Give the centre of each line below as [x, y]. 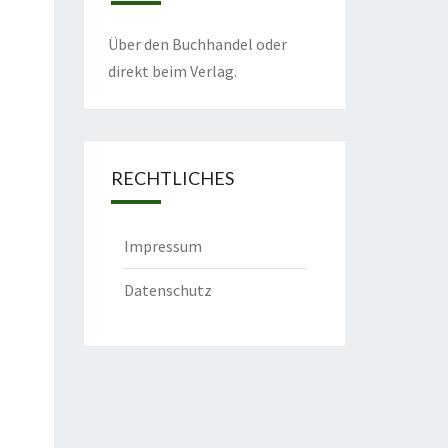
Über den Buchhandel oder [197, 44]
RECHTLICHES [172, 178]
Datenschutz [167, 290]
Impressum [162, 246]
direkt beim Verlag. [172, 71]
